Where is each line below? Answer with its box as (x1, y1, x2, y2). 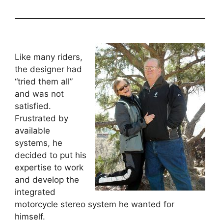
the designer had (15, 64, 82, 75)
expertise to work (15, 163, 83, 173)
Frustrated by (15, 113, 68, 124)
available (15, 126, 50, 136)
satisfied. (15, 101, 51, 111)
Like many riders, (15, 52, 82, 62)
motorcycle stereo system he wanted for (15, 199, 174, 210)
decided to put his (15, 150, 86, 161)
